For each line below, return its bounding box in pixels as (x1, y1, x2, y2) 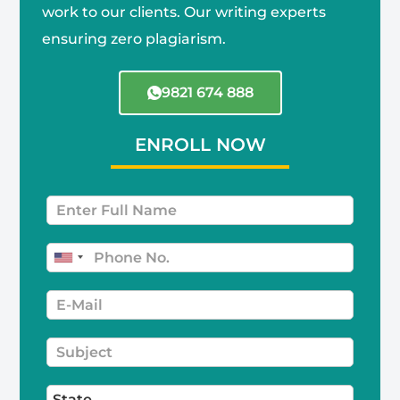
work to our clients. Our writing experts (42, 3, 327, 21)
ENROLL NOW (134, 133, 266, 155)
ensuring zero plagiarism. (42, 29, 230, 47)
